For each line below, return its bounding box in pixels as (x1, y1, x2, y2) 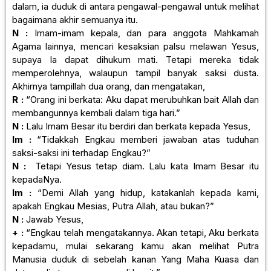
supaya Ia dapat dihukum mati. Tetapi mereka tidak (12, 53, 259, 65)
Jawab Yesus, (24, 213, 83, 225)
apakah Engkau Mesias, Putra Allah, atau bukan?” (12, 200, 214, 212)
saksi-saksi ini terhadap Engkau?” (12, 146, 151, 158)
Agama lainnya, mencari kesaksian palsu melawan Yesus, (12, 40, 259, 52)
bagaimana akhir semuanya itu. (12, 13, 138, 25)
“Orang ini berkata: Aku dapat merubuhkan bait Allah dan (23, 93, 259, 105)
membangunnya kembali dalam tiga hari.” (12, 106, 180, 119)
